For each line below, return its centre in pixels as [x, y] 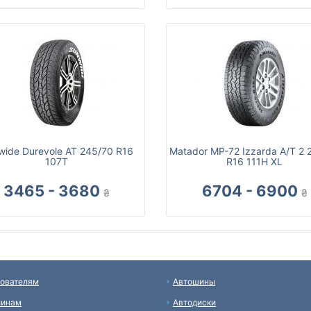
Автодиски [194, 303]
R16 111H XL [254, 162]
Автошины [194, 282]
